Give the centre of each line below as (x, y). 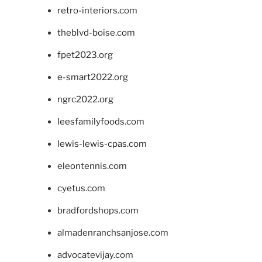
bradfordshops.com (98, 211)
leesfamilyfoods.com (101, 122)
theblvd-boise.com (96, 33)
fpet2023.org (85, 55)
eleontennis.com (92, 166)
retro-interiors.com (97, 11)
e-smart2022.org (92, 77)
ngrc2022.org (85, 100)
